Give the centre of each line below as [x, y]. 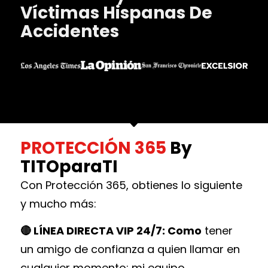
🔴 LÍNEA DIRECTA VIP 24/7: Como [111, 230]
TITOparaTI [69, 166]
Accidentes [69, 31]
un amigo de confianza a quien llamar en [130, 249]
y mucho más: [58, 203]
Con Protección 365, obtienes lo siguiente [131, 185]
